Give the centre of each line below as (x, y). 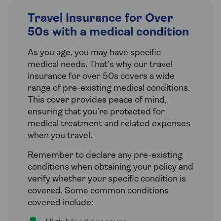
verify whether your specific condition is (107, 179)
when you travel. (60, 136)
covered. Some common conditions (98, 191)
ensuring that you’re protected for (96, 112)
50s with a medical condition (108, 32)
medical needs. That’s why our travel (100, 65)
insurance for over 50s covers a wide (101, 76)
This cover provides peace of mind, (97, 100)
